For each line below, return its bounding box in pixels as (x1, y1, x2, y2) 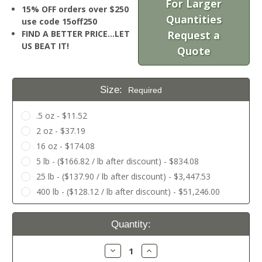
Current (12, 210, 45, 222)
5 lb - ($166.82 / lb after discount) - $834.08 (36, 156, 199, 167)
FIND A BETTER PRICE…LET (22, 28, 130, 40)
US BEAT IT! (22, 40, 70, 52)
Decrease (108, 244, 144, 256)
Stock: (12, 225, 40, 236)
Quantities (166, 12, 222, 27)
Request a (167, 28, 220, 43)
